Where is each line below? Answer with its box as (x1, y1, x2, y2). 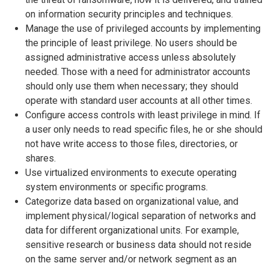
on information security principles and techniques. (25, 8, 233, 20)
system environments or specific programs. (25, 181, 208, 193)
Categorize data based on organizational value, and (25, 196, 238, 207)
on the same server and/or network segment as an (25, 253, 237, 265)
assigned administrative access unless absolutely (25, 52, 236, 63)
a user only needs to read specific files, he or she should (25, 124, 262, 135)
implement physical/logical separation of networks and (25, 210, 256, 222)
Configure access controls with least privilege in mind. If (25, 109, 261, 121)
